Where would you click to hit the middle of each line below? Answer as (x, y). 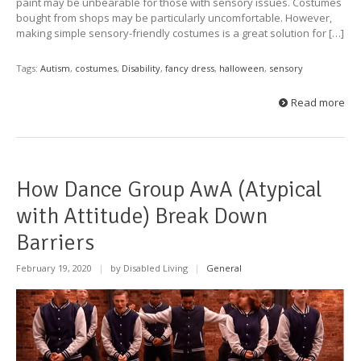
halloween (242, 68)
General (224, 268)
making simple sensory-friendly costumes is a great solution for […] (180, 33)
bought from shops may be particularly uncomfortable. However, (174, 17)
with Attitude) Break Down (142, 216)
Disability (141, 68)
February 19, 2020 (55, 268)
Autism (55, 68)
